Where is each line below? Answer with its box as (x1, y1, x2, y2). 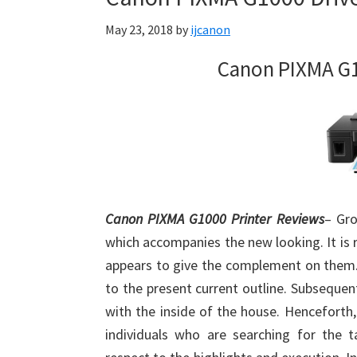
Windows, (24, 167, 81, 185)
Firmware (24, 5, 80, 23)
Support (24, 28, 71, 46)
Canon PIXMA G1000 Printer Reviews (105, 210, 324, 228)
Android (24, 236, 71, 254)
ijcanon (190, 22, 230, 37)
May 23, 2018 (105, 22, 173, 37)
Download (24, 51, 84, 69)
